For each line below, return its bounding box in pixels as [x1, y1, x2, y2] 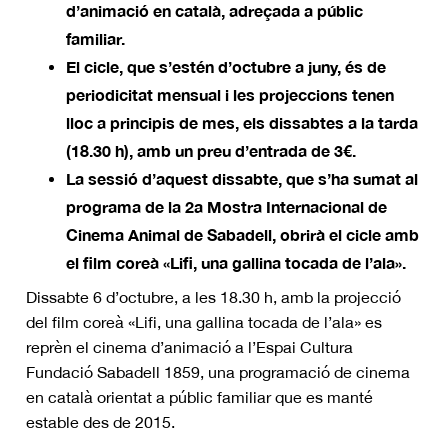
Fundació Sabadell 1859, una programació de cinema [26, 363, 410, 381]
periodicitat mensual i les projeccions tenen [66, 85, 394, 104]
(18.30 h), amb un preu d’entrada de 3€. [66, 141, 356, 160]
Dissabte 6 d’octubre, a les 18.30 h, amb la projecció [26, 288, 401, 306]
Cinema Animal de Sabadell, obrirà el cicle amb [66, 225, 419, 244]
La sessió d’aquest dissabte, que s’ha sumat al [66, 169, 418, 188]
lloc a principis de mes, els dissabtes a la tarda [66, 113, 418, 132]
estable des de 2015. [26, 413, 175, 431]
